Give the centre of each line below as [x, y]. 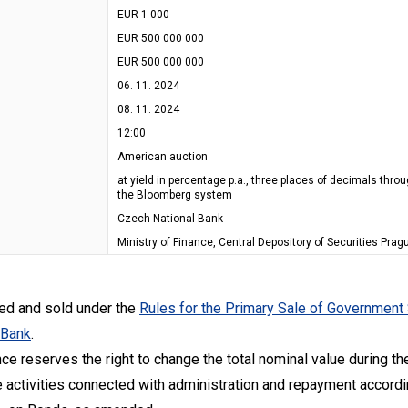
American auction [163, 157]
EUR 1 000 [143, 15]
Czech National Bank [170, 219]
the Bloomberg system [175, 195]
